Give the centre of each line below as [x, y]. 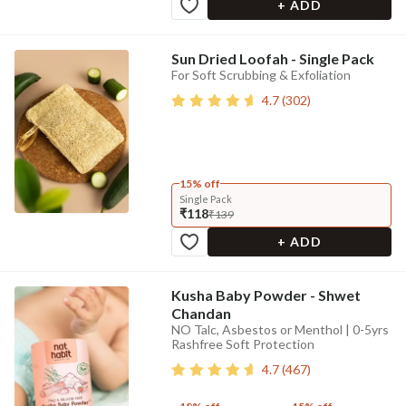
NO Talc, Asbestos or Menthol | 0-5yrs [280, 329]
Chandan [201, 313]
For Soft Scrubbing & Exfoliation [261, 75]
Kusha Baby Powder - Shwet [266, 295]
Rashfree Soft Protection [242, 344]
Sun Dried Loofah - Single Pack [272, 58]
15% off [199, 184]
